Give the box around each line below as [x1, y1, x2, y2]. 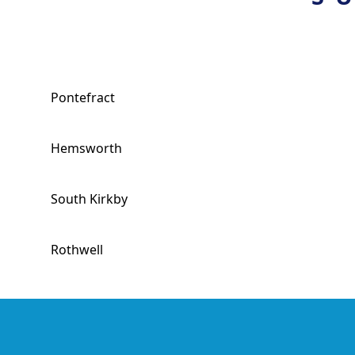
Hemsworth [51, 139, 122, 157]
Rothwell [51, 241, 103, 258]
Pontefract [51, 89, 115, 106]
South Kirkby [51, 190, 128, 208]
